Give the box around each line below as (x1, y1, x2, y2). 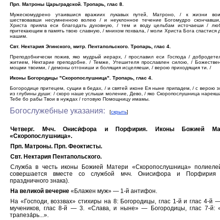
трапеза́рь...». (10, 212, 49, 219)
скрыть (111, 109, 127, 114)
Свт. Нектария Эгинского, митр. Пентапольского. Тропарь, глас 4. (10, 44, 171, 49)
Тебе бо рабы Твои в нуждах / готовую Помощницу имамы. (10, 96, 150, 102)
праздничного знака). (10, 177, 69, 184)
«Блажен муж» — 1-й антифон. (69, 188, 157, 194)
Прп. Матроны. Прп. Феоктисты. (10, 143, 102, 150)
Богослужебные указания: (10, 107, 105, 115)
